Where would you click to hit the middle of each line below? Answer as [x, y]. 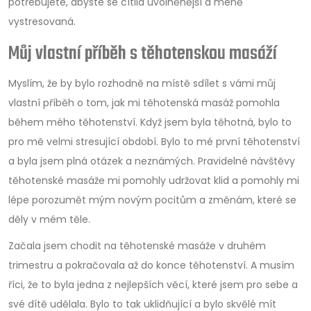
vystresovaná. [42, 21]
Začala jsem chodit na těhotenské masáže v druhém [137, 245]
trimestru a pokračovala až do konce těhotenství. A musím [151, 265]
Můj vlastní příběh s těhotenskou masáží [143, 53]
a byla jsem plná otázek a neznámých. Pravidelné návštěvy [152, 161]
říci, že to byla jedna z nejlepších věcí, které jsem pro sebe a [153, 284]
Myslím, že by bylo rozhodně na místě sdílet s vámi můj [142, 83]
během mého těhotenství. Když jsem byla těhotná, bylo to [150, 122]
